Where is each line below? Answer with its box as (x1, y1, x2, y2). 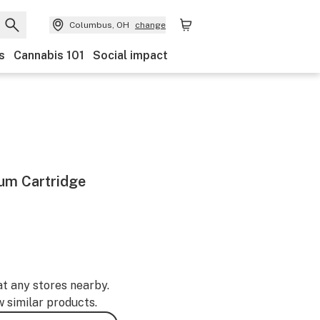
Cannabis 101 (14, 49, 84, 62)
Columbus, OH (69, 20, 129, 30)
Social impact (93, 49, 168, 62)
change (135, 20, 166, 30)
